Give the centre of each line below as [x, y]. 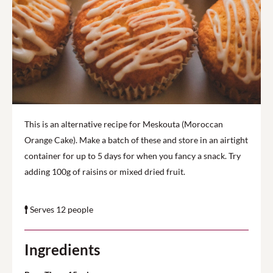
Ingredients [62, 250]
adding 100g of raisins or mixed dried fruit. [105, 172]
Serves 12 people [61, 209]
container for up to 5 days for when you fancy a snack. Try [133, 156]
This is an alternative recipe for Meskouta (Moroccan [124, 124]
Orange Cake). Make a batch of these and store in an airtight [136, 140]
